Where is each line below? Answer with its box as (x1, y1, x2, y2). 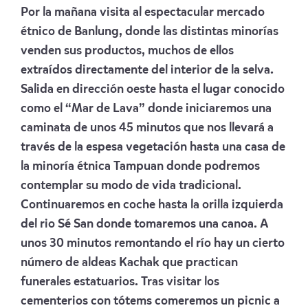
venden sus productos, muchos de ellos (21, 44, 234, 57)
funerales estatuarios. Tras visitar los (21, 275, 219, 288)
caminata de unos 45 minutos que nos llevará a (21, 121, 274, 134)
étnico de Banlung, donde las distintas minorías (21, 25, 278, 38)
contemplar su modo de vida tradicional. (21, 179, 241, 192)
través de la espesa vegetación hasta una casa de (21, 140, 285, 153)
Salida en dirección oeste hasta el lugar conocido (21, 82, 285, 96)
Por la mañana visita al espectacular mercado (21, 5, 265, 19)
